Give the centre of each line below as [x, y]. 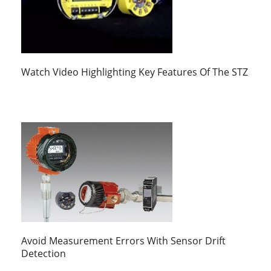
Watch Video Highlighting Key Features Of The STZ [135, 72]
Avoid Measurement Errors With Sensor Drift [123, 241]
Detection [44, 254]
